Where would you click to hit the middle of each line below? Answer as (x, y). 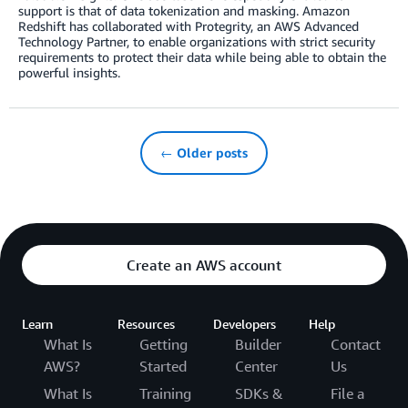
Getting (163, 345)
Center (256, 367)
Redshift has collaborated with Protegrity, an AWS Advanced (189, 26)
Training (165, 394)
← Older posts (204, 153)
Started (163, 367)
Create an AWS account (204, 265)
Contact (356, 345)
